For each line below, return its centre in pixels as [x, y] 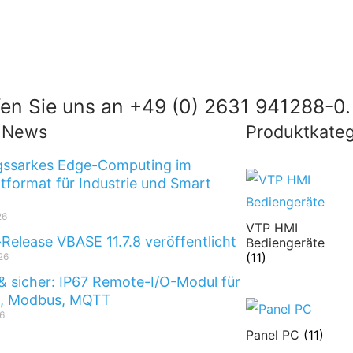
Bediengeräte [285, 243]
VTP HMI [271, 228]
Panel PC [274, 335]
